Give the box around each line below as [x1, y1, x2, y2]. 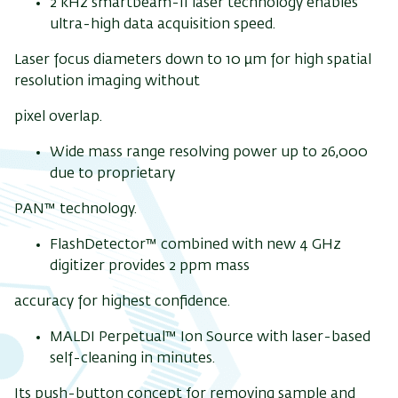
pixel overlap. [14, 110, 102, 125]
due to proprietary [50, 167, 175, 182]
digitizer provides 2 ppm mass [50, 259, 250, 275]
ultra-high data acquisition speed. [50, 18, 275, 33]
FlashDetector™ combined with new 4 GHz [50, 238, 341, 253]
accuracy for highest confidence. [14, 295, 230, 310]
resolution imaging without [14, 75, 200, 90]
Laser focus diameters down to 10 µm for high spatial [14, 53, 371, 68]
